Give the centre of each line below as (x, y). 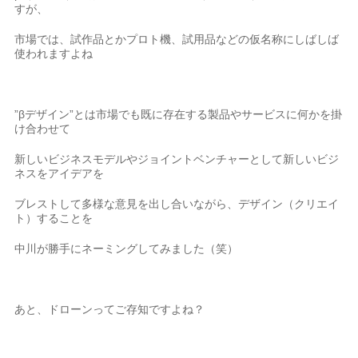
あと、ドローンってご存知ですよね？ (110, 309)
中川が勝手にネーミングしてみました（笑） (127, 249)
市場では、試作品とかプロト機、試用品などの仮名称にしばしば (177, 39)
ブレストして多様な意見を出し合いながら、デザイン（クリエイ (177, 204)
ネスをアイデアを (60, 173)
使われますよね (54, 54)
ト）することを (54, 218)
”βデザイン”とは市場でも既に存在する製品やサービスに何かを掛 (179, 114)
